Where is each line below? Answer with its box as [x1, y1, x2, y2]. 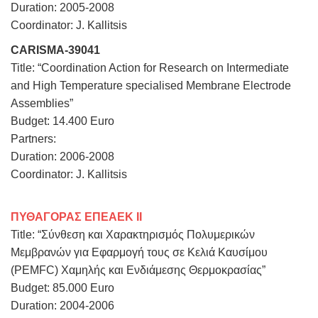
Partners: [11, 132, 56, 145]
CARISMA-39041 [11, 43, 100, 56]
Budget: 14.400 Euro [11, 114, 114, 127]
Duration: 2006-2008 [11, 150, 114, 163]
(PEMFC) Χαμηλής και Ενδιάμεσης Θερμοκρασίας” [11, 263, 265, 276]
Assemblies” [11, 97, 73, 109]
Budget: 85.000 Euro [11, 281, 114, 294]
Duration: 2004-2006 [11, 299, 114, 312]
